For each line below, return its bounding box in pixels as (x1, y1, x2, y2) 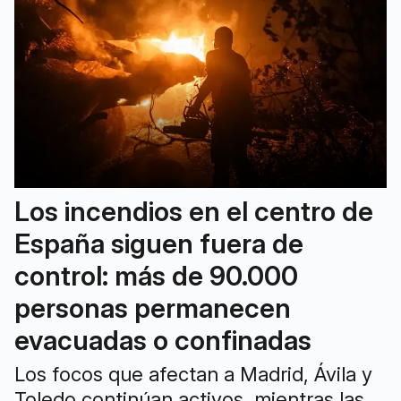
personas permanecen (14, 291, 291, 324)
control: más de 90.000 (14, 259, 298, 292)
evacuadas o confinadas (14, 323, 311, 356)
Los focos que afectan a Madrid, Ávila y (14, 362, 372, 386)
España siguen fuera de (14, 226, 303, 260)
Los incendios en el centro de (14, 194, 373, 227)
